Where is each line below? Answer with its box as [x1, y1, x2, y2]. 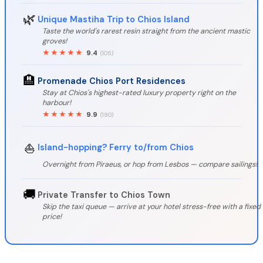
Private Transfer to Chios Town [38, 189, 170, 200]
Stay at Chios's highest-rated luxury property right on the [42, 88, 236, 98]
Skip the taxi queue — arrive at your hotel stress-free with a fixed [42, 202, 261, 212]
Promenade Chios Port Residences [38, 75, 186, 86]
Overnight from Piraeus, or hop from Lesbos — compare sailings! [42, 160, 257, 170]
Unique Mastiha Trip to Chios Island [38, 14, 190, 25]
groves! [42, 36, 67, 46]
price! [42, 212, 62, 222]
